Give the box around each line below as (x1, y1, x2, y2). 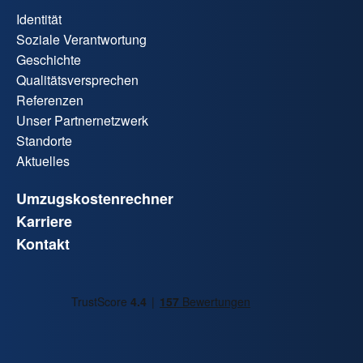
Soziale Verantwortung (16, 30, 147, 49)
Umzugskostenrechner (16, 188, 173, 210)
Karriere (16, 211, 72, 233)
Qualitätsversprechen (16, 70, 139, 90)
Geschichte (16, 50, 81, 70)
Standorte (16, 131, 72, 151)
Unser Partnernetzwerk (16, 111, 148, 130)
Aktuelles (16, 152, 70, 171)
